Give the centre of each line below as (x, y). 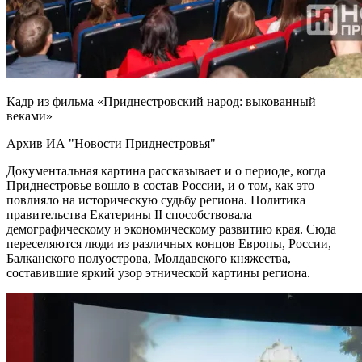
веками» (29, 116)
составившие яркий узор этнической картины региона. (158, 272)
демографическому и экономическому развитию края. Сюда (171, 229)
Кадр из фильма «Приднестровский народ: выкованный (161, 101)
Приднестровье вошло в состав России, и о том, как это (160, 185)
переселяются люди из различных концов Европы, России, (169, 243)
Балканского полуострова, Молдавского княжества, (149, 258)
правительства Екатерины (80, 214)
